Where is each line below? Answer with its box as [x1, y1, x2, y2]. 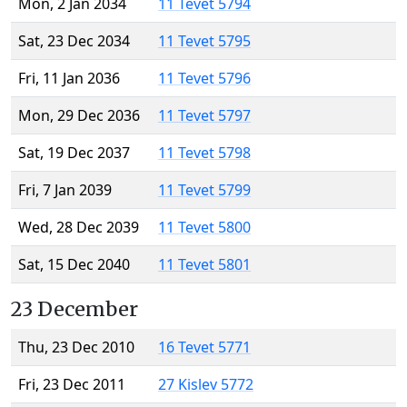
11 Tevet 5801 [158, 254, 251, 275]
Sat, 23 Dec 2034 [18, 31, 130, 52]
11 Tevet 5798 [158, 143, 251, 164]
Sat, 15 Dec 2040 [18, 254, 130, 275]
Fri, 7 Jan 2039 [18, 180, 112, 201]
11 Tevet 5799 [158, 180, 251, 201]
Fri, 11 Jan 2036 [18, 68, 120, 89]
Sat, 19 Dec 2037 [18, 143, 130, 164]
